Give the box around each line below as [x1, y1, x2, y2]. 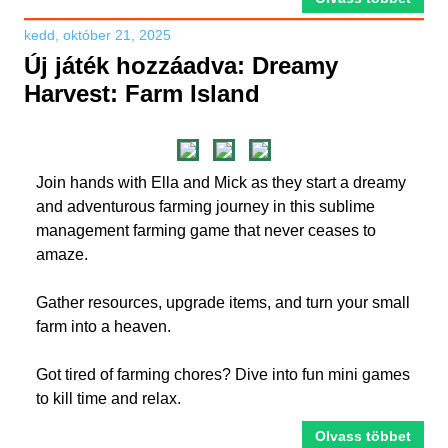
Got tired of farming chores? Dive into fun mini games [36, 366, 410, 383]
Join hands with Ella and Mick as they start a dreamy [36, 174, 406, 191]
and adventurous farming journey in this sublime [36, 198, 375, 215]
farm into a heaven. [36, 318, 171, 335]
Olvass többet [315, 428, 411, 444]
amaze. [36, 246, 88, 263]
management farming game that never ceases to [36, 222, 376, 239]
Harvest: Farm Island [24, 80, 260, 107]
